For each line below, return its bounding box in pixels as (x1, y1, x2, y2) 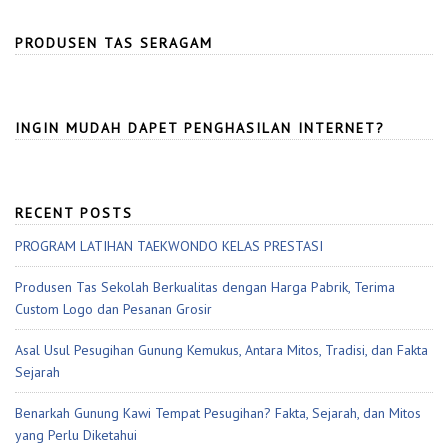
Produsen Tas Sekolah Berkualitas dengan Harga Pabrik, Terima (15, 278, 395, 297)
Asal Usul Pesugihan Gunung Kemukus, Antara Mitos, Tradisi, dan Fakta (15, 341, 428, 360)
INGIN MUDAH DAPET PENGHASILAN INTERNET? (15, 119, 385, 138)
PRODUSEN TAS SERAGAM (15, 34, 213, 53)
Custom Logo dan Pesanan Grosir (15, 300, 212, 319)
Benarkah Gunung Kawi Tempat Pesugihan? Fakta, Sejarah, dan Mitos (15, 404, 421, 423)
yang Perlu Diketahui (15, 426, 137, 445)
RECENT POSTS (15, 204, 133, 223)
